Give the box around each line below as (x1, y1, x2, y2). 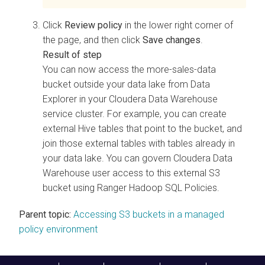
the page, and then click (43, 34, 143, 46)
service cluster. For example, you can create (43, 108, 227, 119)
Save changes (143, 34, 201, 46)
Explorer (43, 93, 77, 105)
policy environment (19, 223, 98, 235)
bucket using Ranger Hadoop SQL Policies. (43, 182, 219, 193)
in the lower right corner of (122, 19, 233, 31)
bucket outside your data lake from (43, 78, 190, 90)
